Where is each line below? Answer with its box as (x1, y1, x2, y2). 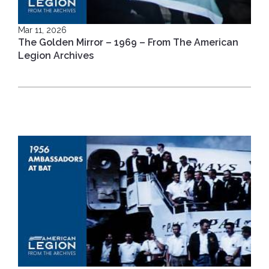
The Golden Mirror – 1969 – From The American (18, 36, 238, 48)
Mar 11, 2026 (18, 25, 67, 35)
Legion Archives (18, 49, 94, 61)
